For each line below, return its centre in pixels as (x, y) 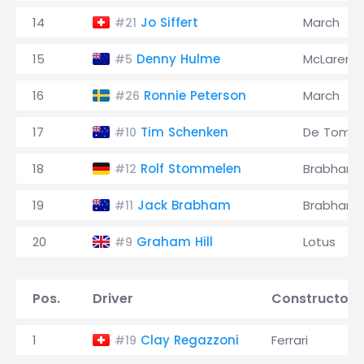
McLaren (328, 59)
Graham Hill (175, 242)
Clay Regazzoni (190, 340)
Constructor (313, 299)
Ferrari (290, 340)
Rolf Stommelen (191, 169)
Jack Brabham (184, 205)
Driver (113, 299)
